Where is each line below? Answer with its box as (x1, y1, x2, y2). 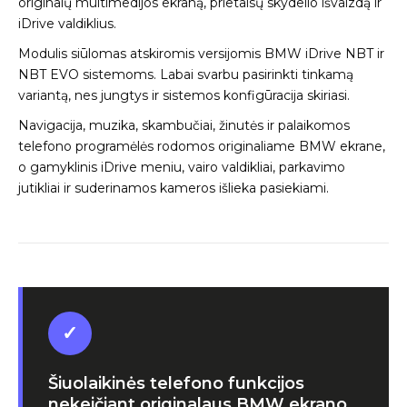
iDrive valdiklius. (18, 15, 116, 32)
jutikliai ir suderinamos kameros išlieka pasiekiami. (18, 179, 329, 196)
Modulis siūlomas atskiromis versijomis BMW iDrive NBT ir (18, 45, 384, 62)
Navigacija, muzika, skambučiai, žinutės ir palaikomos (18, 116, 350, 134)
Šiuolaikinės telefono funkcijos (48, 372, 304, 393)
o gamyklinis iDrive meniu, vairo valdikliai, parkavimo (18, 158, 345, 175)
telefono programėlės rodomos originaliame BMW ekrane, (18, 137, 385, 154)
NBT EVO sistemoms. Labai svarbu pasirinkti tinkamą (18, 65, 353, 83)
